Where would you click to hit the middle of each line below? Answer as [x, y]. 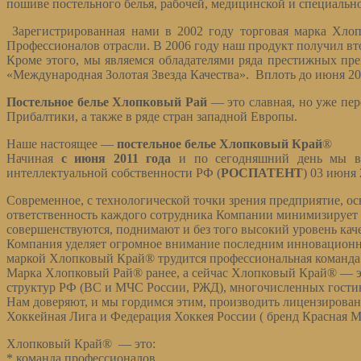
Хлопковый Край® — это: [81, 344]
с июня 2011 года [116, 159]
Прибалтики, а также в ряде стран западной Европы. [152, 117]
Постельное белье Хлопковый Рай [107, 102]
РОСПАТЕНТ [262, 173]
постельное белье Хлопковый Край [220, 144]
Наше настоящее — [62, 144]
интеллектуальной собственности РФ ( [114, 173]
